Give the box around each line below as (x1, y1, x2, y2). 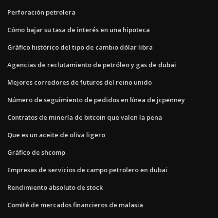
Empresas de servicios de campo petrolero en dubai (7, 165, 167, 174)
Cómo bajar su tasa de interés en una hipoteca (7, 25, 150, 34)
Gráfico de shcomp (7, 147, 65, 157)
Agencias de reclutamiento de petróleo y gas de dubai (7, 60, 176, 69)
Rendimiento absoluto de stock (7, 182, 103, 192)
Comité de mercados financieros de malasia (7, 200, 143, 209)
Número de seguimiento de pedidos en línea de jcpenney (7, 95, 185, 104)
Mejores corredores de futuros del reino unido (7, 77, 152, 87)
